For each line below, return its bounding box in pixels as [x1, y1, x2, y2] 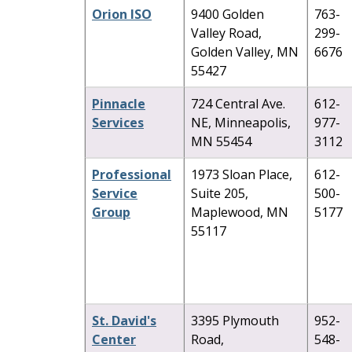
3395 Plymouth [191, 311, 279, 329]
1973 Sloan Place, [191, 165, 292, 183]
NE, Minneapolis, [191, 113, 291, 131]
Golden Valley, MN [191, 42, 299, 60]
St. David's [92, 311, 156, 329]
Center [92, 330, 136, 348]
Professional [92, 165, 171, 183]
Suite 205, [191, 184, 248, 202]
